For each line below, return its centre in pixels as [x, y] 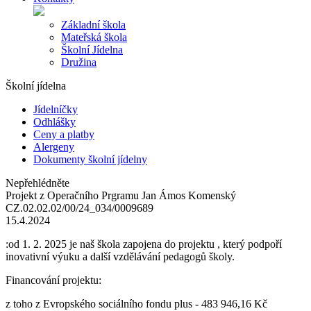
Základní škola [93, 25]
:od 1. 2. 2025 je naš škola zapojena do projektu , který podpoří [144, 244]
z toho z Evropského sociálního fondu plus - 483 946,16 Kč [136, 304]
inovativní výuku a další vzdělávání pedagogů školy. [121, 257]
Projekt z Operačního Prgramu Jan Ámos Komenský [121, 195]
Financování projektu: [53, 280]
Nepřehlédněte [37, 183]
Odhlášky [54, 122]
